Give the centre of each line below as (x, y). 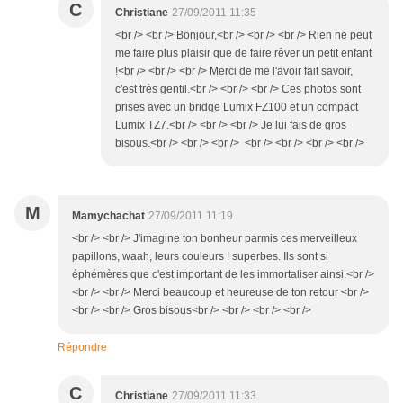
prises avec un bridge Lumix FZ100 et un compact (237, 107)
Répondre (82, 348)
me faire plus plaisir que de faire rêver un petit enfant (243, 54)
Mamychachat (108, 216)
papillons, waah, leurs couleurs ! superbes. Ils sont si (200, 257)
